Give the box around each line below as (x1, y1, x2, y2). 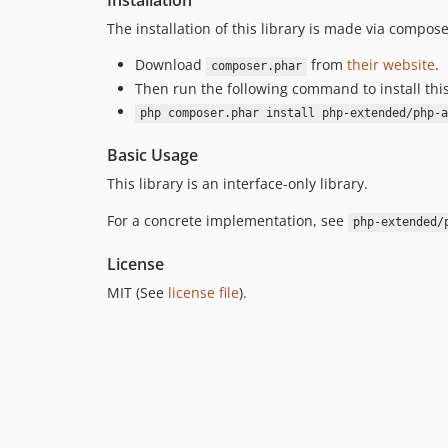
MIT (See (107, 283, 168, 303)
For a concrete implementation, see (107, 211, 348, 231)
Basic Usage (107, 144, 198, 167)
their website (346, 55, 435, 75)
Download (135, 55, 206, 75)
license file (168, 283, 239, 303)
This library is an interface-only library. (107, 174, 368, 194)
